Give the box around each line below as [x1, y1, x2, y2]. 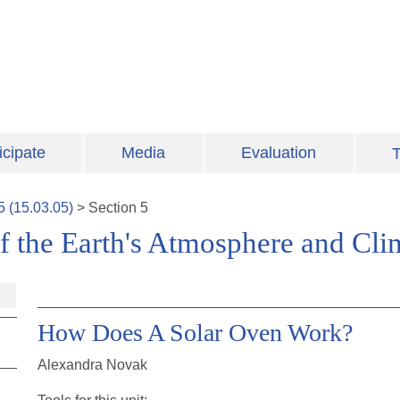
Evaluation [241, 144, 317, 162]
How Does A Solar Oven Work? [37, 319, 353, 347]
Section [88, 200, 140, 216]
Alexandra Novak [37, 357, 147, 373]
